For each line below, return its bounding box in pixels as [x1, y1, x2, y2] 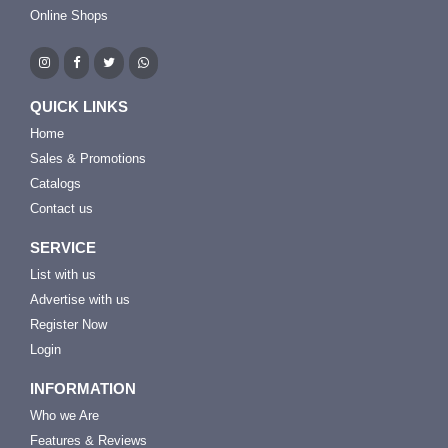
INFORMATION [30, 380, 136, 397]
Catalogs [30, 176, 81, 191]
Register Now [30, 317, 107, 332]
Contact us [30, 201, 93, 216]
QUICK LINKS [30, 98, 128, 115]
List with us [30, 267, 96, 282]
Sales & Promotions [30, 151, 146, 166]
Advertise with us [30, 292, 130, 307]
